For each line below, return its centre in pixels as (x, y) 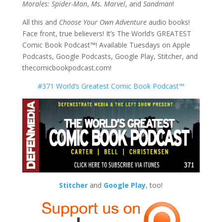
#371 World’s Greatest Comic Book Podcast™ (111, 86)
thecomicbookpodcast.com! (67, 68)
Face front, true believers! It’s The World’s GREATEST (107, 33)
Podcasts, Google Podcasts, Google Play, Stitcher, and (110, 56)
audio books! (168, 22)
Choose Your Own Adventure (103, 22)
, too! (154, 185)
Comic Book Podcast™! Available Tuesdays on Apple (106, 45)
